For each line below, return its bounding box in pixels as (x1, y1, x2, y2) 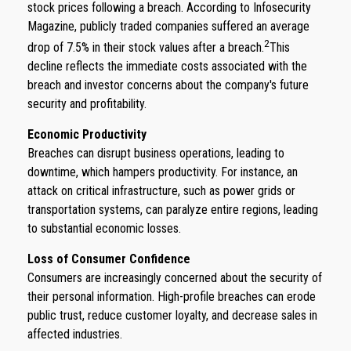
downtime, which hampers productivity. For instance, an (27, 164, 298, 179)
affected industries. (27, 326, 122, 342)
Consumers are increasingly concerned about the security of (27, 270, 322, 285)
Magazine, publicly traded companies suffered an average (27, 18, 309, 34)
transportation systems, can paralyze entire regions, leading (27, 201, 318, 217)
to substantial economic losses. (27, 220, 181, 236)
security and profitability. (27, 96, 147, 111)
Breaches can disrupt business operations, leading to (27, 145, 284, 161)
